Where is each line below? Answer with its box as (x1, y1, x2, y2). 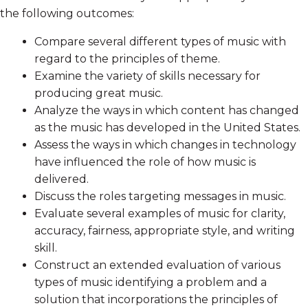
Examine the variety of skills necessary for (34, 69, 261, 82)
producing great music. (34, 86, 163, 100)
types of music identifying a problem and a (34, 275, 267, 289)
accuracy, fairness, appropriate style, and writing (34, 223, 295, 237)
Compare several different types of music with (34, 34, 286, 48)
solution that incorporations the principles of (34, 292, 278, 306)
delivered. (34, 172, 89, 186)
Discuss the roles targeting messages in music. (34, 189, 286, 203)
